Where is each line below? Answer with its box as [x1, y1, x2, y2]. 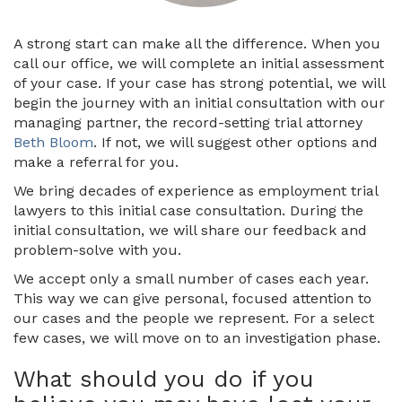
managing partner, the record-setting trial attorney [13, 114, 363, 132]
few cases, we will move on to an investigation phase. [13, 329, 380, 347]
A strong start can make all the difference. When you [13, 35, 380, 53]
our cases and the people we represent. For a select [13, 310, 374, 328]
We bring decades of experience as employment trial [13, 182, 378, 200]
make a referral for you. [13, 153, 179, 171]
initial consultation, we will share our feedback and [13, 222, 367, 240]
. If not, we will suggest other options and [93, 134, 378, 152]
